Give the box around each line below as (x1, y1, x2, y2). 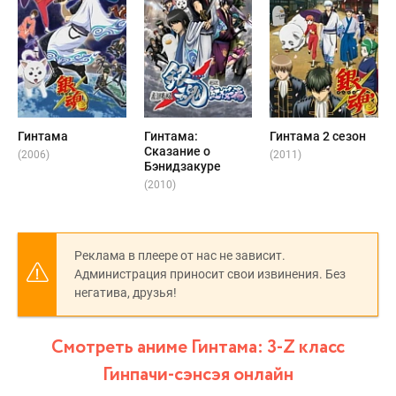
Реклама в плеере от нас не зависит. (74, 247, 286, 263)
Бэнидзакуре (143, 158, 221, 174)
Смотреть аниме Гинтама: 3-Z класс (51, 333, 345, 362)
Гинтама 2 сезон (270, 128, 367, 144)
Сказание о (143, 143, 210, 159)
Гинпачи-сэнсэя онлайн (103, 361, 293, 389)
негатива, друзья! (74, 285, 177, 300)
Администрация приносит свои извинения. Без (74, 266, 346, 281)
